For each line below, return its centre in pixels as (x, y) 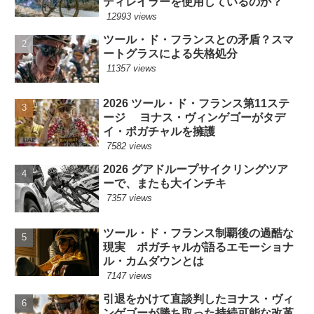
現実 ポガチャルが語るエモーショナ (199, 247)
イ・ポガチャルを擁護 (159, 132)
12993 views (132, 16)
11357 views (132, 68)
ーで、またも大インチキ (165, 184)
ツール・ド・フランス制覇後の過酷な (199, 233)
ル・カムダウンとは (154, 261)
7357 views (130, 198)
